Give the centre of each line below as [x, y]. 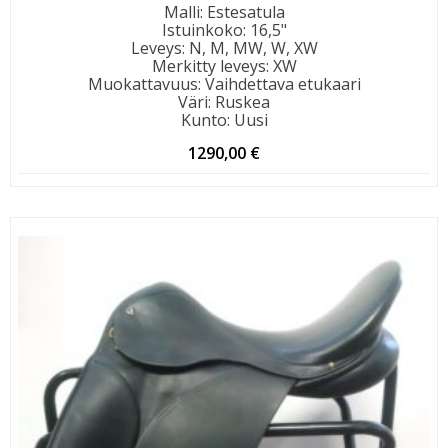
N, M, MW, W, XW [253, 47]
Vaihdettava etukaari [282, 83]
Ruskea [242, 101]
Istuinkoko [202, 29]
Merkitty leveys [208, 65]
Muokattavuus [142, 83]
